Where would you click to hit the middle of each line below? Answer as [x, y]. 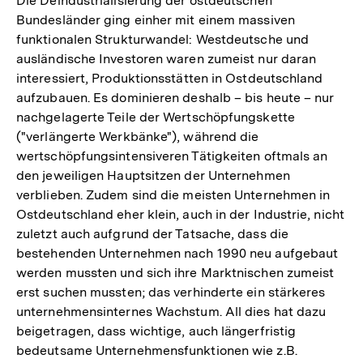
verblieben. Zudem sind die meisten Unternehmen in [173, 195]
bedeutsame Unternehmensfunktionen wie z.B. [157, 351]
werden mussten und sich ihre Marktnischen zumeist [175, 273]
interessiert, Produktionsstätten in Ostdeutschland [170, 79]
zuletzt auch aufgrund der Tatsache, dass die [152, 234]
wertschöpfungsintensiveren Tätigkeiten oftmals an [172, 156]
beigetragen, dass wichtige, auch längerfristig [156, 331]
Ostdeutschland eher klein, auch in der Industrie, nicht [180, 215]
